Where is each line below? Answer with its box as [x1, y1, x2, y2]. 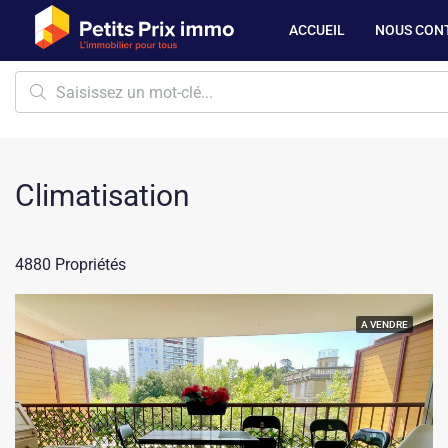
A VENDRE [361, 319, 408, 330]
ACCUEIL [289, 22, 345, 38]
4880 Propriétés [15, 255, 126, 274]
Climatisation [15, 178, 190, 213]
